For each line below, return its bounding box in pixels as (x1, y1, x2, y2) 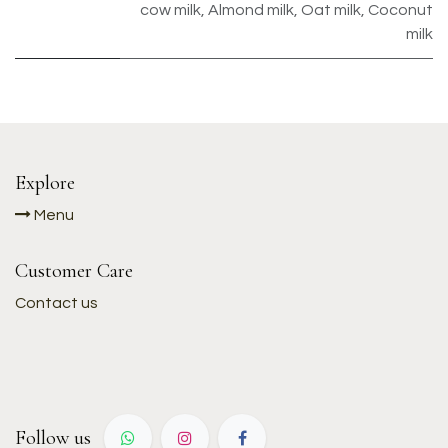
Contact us (15, 294, 98, 311)
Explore (15, 170, 75, 195)
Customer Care (15, 258, 133, 283)
